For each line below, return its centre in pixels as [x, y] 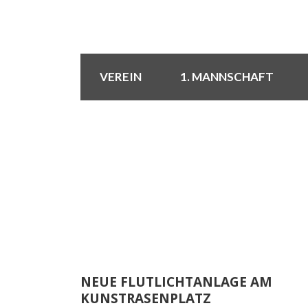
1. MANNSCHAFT [227, 77]
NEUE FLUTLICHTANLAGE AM [176, 282]
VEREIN [121, 77]
